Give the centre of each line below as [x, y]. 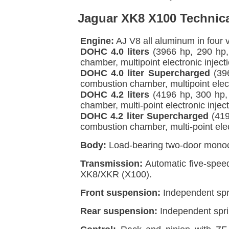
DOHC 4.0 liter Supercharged [145, 73]
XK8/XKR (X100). [116, 174]
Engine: [97, 41]
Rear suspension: [119, 211]
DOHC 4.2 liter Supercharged [144, 116]
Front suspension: [120, 192]
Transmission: [111, 163]
